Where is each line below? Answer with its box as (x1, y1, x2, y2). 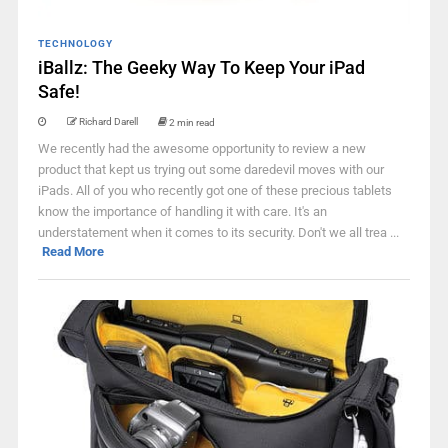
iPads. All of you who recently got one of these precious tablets (37, 183, 392, 198)
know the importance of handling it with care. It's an (37, 204, 327, 219)
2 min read (168, 116, 215, 128)
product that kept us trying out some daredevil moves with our (37, 162, 384, 177)
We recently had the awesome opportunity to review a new (37, 141, 366, 156)
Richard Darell (78, 116, 138, 127)
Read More (42, 244, 105, 259)
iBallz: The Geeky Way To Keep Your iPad (37, 57, 365, 78)
